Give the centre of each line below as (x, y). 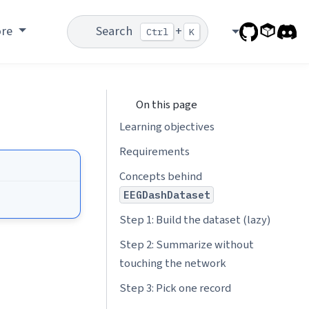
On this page (165, 104)
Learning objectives (167, 127)
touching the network (172, 264)
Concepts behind (160, 176)
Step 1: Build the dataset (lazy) (195, 220)
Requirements (154, 151)
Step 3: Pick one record (175, 289)
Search (114, 31)
